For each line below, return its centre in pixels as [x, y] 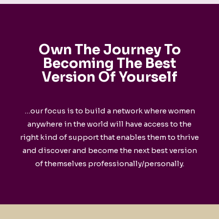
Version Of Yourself [109, 77]
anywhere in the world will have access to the [109, 124]
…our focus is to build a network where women [109, 111]
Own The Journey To [109, 50]
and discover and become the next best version [109, 150]
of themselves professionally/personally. [109, 164]
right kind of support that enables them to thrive [109, 137]
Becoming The [94, 63]
